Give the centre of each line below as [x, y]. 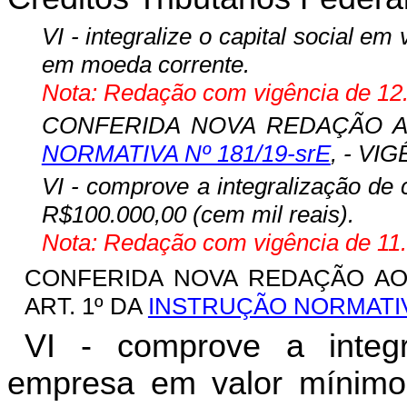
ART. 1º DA [86, 307]
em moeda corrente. [145, 64]
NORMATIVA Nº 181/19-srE [186, 153]
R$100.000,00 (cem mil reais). [198, 215]
